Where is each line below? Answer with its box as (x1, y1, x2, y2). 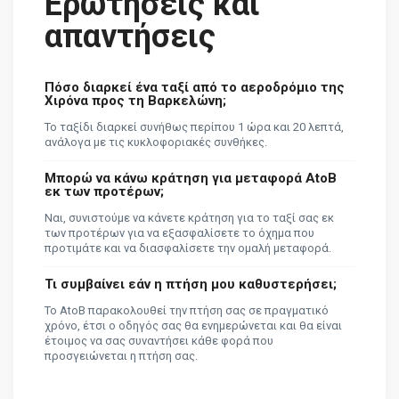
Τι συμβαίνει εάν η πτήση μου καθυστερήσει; (45, 275, 337, 292)
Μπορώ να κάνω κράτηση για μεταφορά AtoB (45, 169, 337, 186)
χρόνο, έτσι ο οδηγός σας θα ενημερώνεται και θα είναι (45, 318, 342, 332)
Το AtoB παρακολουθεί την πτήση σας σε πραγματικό (45, 303, 329, 317)
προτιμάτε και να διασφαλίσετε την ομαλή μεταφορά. (45, 240, 331, 255)
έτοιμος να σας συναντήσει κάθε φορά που (45, 333, 273, 347)
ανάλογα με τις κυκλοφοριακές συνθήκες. (45, 134, 267, 149)
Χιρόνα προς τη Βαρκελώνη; (45, 92, 226, 109)
